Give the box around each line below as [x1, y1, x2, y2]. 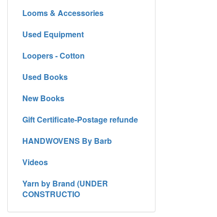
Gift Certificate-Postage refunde [22, 113, 138, 125]
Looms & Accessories [22, 7, 104, 18]
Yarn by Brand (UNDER [22, 177, 108, 189]
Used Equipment [22, 28, 84, 40]
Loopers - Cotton [22, 49, 85, 61]
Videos [22, 156, 48, 168]
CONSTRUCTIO [22, 188, 80, 200]
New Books [22, 92, 64, 104]
